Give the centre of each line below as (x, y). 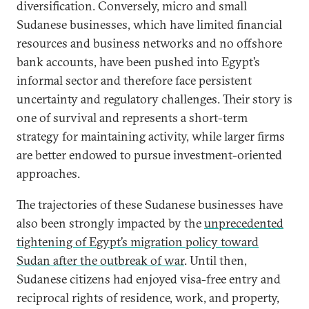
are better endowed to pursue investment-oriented (149, 154)
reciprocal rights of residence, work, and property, (148, 297)
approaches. (48, 173)
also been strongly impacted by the (110, 223)
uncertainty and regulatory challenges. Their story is (154, 99)
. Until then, (216, 260)
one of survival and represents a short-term (132, 117)
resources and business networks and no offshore (149, 43)
